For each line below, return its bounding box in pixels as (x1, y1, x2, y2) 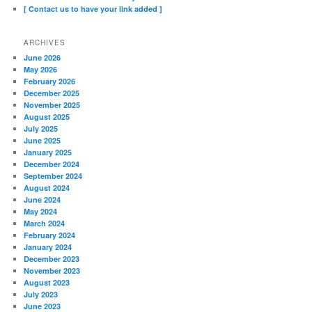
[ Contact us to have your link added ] (24, 3, 163, 15)
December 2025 (24, 87, 80, 98)
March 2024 (24, 217, 65, 228)
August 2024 (24, 182, 70, 193)
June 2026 (24, 52, 61, 63)
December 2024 (24, 158, 80, 169)
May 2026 (24, 63, 58, 75)
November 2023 (24, 265, 81, 276)
